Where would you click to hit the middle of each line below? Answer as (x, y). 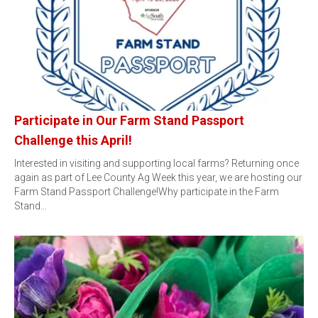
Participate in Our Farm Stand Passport (129, 120)
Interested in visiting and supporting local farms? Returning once (157, 163)
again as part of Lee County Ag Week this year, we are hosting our (158, 177)
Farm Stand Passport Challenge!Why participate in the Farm (147, 192)
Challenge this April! (73, 140)
